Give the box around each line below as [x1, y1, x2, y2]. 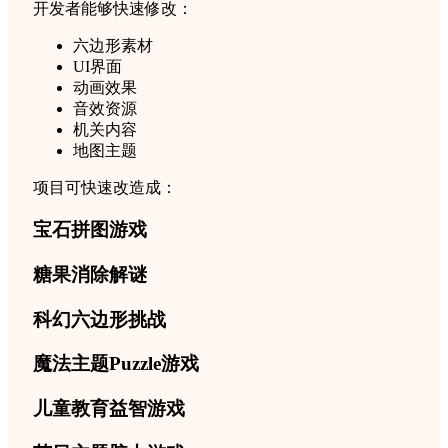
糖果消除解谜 [33, 264, 147, 285]
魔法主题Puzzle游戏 [33, 353, 199, 375]
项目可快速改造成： [33, 178, 177, 196]
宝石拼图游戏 [33, 219, 147, 241]
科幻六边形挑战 [33, 308, 166, 330]
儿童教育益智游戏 [33, 398, 185, 420]
